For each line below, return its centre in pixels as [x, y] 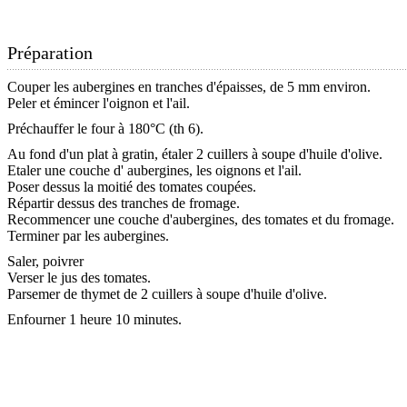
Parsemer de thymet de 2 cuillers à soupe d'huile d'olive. [167, 294]
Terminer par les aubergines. [88, 236]
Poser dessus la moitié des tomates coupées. [132, 187]
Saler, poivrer [45, 261]
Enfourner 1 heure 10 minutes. [94, 319]
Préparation [50, 53]
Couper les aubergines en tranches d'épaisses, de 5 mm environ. [189, 87]
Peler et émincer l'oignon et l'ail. [99, 103]
